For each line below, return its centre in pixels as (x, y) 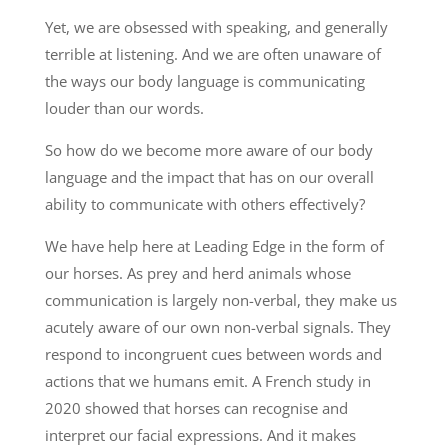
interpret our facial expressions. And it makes (200, 434)
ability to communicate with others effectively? (204, 203)
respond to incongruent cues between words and (213, 353)
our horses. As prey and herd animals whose (197, 272)
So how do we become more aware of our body (208, 149)
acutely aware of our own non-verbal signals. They (217, 326)
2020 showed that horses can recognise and (196, 407)
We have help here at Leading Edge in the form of (214, 245)
